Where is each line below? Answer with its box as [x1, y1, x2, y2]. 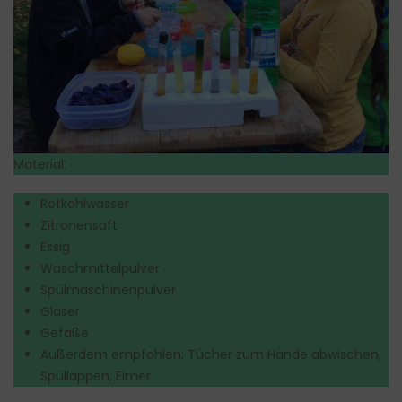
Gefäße [40, 323, 89, 342]
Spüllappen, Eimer [40, 366, 151, 385]
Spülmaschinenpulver [40, 280, 176, 299]
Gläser [40, 301, 80, 320]
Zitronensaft [40, 215, 118, 234]
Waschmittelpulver [40, 258, 160, 277]
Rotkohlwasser [40, 194, 129, 213]
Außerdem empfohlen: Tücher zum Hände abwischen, [40, 345, 381, 363]
